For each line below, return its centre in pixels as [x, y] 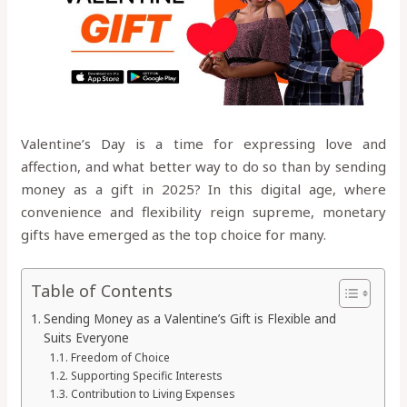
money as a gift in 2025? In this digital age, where [203, 189]
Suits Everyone [86, 338]
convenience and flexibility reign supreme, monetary [203, 212]
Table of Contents [102, 291]
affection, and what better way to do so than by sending [203, 167]
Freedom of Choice [120, 358]
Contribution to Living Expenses [153, 394]
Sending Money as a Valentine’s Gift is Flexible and [189, 319]
